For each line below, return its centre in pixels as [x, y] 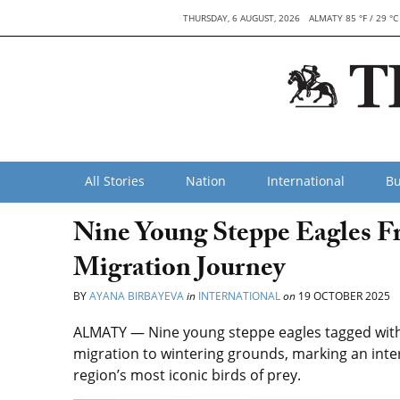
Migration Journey [179, 271]
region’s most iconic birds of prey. [187, 375]
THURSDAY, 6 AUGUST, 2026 [242, 18]
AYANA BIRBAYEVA [137, 296]
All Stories [115, 181]
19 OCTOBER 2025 [343, 296]
